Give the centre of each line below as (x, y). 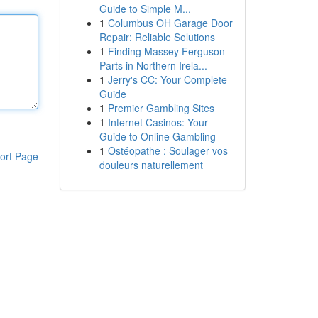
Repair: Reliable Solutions (157, 37)
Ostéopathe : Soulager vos (168, 150)
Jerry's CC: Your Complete (167, 79)
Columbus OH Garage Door (170, 23)
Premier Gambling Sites (161, 108)
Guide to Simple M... (145, 9)
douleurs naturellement (151, 165)
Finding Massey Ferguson (166, 51)
